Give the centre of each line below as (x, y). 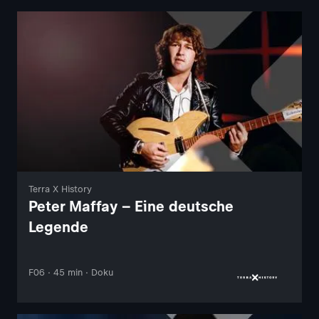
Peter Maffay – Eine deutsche (131, 206)
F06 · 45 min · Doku (71, 272)
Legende (58, 226)
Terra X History (60, 189)
